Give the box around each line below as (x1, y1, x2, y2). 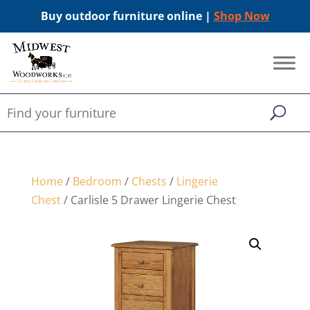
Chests (131, 174, 167, 189)
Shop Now (213, 8, 270, 24)
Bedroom (72, 174, 122, 189)
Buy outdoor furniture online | (40, 8, 214, 24)
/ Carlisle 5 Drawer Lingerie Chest (60, 192, 236, 208)
